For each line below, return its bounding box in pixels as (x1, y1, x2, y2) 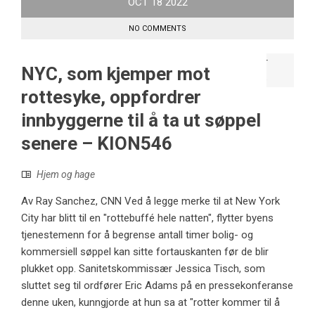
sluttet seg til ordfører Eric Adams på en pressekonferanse (21, 278, 293, 292)
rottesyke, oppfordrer (21, 86, 201, 108)
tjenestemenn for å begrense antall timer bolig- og (21, 228, 253, 241)
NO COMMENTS (129, 23, 186, 33)
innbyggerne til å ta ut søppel (21, 109, 261, 131)
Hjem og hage (37, 168, 95, 180)
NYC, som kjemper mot (21, 63, 210, 84)
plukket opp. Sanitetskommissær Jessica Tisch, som (21, 262, 265, 275)
